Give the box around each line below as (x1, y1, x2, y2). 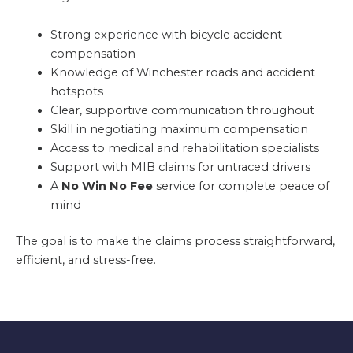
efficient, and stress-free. (16, 252, 156, 267)
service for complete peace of (152, 179, 329, 194)
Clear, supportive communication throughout (50, 103, 314, 118)
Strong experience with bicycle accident (50, 28, 282, 43)
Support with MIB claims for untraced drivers (50, 160, 310, 175)
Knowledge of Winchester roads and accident (50, 65, 315, 80)
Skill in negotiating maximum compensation (50, 122, 308, 137)
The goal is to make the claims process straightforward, (16, 233, 335, 248)
